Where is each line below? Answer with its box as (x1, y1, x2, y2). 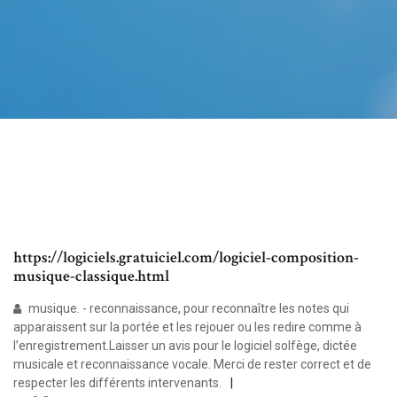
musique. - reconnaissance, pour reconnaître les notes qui (26, 301, 349, 316)
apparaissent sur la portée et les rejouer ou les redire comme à (13, 320, 362, 335)
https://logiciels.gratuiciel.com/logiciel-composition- (13, 247, 359, 269)
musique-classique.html (13, 266, 169, 287)
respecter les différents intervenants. (13, 376, 222, 391)
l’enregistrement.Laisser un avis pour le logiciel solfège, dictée (13, 339, 357, 354)
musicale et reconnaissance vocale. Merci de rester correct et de (13, 357, 371, 372)
